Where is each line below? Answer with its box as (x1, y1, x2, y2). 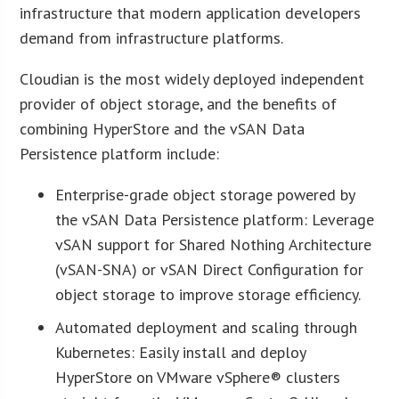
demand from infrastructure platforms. (20, 27, 284, 48)
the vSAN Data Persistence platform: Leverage (55, 208, 375, 230)
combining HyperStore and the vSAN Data (20, 118, 305, 139)
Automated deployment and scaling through (55, 316, 358, 338)
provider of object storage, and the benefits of (20, 93, 338, 114)
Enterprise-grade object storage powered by (55, 183, 355, 205)
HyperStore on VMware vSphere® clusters (55, 366, 341, 387)
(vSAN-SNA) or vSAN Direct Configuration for (55, 258, 364, 280)
